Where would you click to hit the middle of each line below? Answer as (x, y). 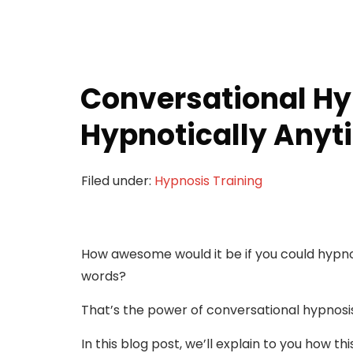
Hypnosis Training (208, 181)
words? (104, 276)
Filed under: (118, 181)
